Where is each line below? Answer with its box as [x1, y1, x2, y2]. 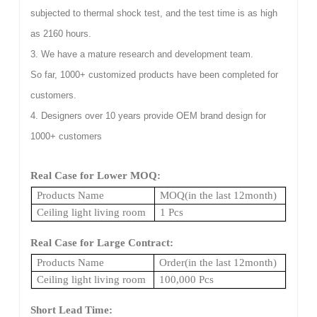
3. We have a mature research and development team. [30, 48, 253, 59]
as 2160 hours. [30, 28, 91, 39]
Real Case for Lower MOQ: [30, 169, 161, 181]
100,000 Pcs [158, 273, 214, 285]
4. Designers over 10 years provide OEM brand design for [30, 110, 266, 121]
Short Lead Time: [30, 304, 113, 316]
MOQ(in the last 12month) [159, 189, 277, 201]
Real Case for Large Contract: [30, 236, 173, 248]
